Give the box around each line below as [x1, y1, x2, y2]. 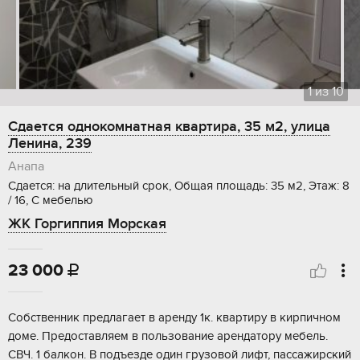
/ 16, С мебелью [8, 193, 93, 208]
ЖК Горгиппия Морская [8, 215, 166, 233]
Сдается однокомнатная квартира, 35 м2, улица [8, 118, 330, 136]
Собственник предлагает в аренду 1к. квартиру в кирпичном [8, 310, 341, 325]
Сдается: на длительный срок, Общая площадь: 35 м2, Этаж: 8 [8, 178, 350, 194]
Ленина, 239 [8, 135, 92, 153]
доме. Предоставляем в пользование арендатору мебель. [8, 329, 328, 344]
